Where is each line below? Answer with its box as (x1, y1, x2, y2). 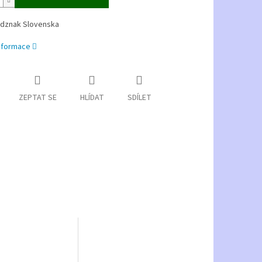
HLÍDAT (80, 92, 104, 104)
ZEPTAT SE (18, 92, 57, 104)
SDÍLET (127, 92, 151, 104)
